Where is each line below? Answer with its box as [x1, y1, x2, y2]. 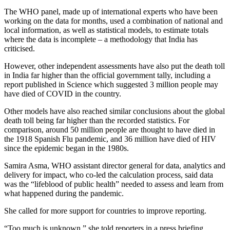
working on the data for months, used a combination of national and [4, 16, 223, 26]
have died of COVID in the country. [4, 89, 121, 99]
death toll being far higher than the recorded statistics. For [4, 116, 189, 125]
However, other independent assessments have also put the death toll [4, 62, 225, 71]
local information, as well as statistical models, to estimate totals [4, 26, 208, 35]
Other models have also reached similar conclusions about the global [4, 107, 225, 116]
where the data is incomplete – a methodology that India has [4, 35, 198, 44]
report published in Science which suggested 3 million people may [4, 80, 218, 89]
